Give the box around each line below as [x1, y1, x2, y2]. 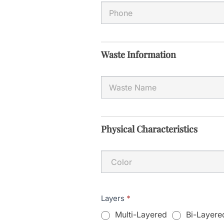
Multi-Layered [112, 209, 167, 220]
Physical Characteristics [101, 123, 197, 135]
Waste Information [101, 48, 176, 61]
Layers [101, 193, 126, 203]
